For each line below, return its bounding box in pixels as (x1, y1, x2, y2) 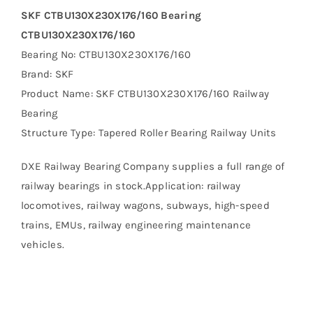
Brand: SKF (20, 68, 74, 81)
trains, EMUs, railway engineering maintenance (20, 219, 252, 232)
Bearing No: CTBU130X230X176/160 (20, 48, 191, 61)
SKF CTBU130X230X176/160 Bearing (20, 9, 201, 22)
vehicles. (20, 238, 65, 252)
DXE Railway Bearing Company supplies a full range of (20, 160, 285, 173)
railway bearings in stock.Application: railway (20, 180, 241, 193)
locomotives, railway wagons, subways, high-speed (20, 199, 270, 212)
